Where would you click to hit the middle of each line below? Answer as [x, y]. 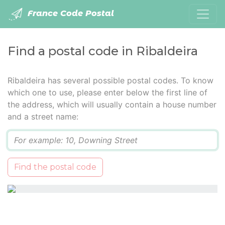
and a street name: [43, 117]
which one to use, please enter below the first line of [107, 92]
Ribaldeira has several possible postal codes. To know [110, 80]
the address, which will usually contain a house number [112, 104]
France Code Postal [70, 14]
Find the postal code [55, 167]
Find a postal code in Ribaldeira [103, 51]
